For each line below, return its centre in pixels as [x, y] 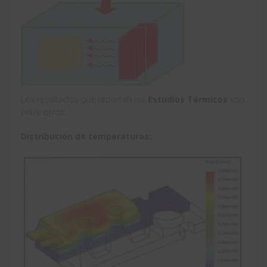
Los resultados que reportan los [84, 99]
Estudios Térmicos [188, 99]
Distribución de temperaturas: [86, 136]
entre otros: [44, 111]
